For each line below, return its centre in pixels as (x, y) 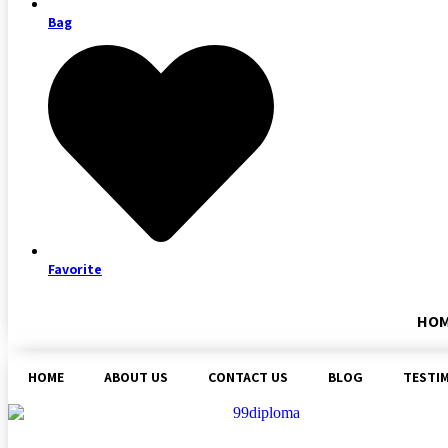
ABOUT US (136, 377)
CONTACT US (248, 377)
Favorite (75, 269)
